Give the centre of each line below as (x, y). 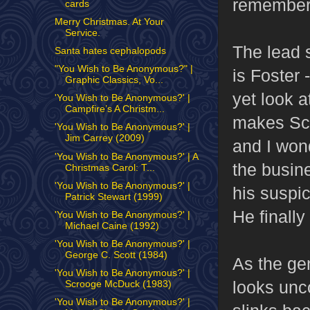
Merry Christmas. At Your (109, 21)
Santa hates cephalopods (110, 51)
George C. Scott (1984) (116, 255)
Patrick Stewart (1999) (113, 197)
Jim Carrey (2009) (104, 138)
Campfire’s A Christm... (115, 109)
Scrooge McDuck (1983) (118, 284)
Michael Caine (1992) (112, 226)
